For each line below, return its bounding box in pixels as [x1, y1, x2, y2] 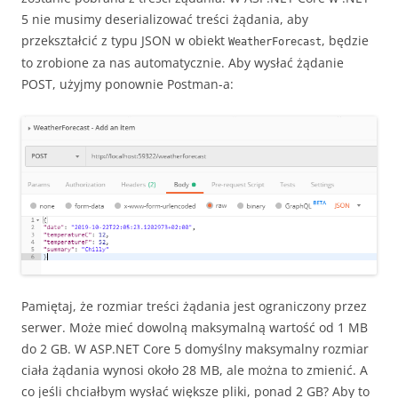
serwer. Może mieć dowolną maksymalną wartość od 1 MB [21, 318, 368, 336]
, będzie [322, 32, 369, 50]
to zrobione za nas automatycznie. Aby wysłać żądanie [21, 54, 344, 72]
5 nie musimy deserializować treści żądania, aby [21, 11, 308, 28]
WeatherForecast [228, 36, 322, 49]
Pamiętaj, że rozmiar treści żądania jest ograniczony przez [21, 297, 367, 314]
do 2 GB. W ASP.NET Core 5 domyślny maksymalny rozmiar [21, 339, 369, 357]
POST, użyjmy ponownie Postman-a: [21, 76, 234, 93]
